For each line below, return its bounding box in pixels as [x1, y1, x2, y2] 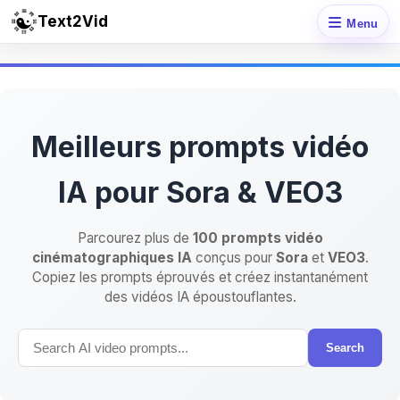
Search [326, 341, 364, 354]
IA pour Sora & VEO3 [57, 175, 343, 210]
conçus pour [191, 249, 276, 266]
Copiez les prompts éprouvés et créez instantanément [32, 269, 368, 286]
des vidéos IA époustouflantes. [104, 288, 296, 305]
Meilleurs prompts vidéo [31, 129, 369, 164]
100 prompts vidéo [192, 229, 323, 246]
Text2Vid [37, 12, 108, 30]
